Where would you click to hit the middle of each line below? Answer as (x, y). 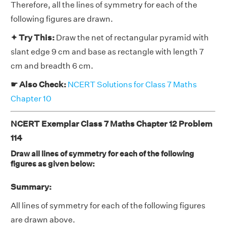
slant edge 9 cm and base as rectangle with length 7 (107, 51)
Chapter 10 (31, 98)
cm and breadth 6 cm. (52, 66)
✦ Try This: (33, 37)
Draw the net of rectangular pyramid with (132, 37)
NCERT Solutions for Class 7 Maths (132, 84)
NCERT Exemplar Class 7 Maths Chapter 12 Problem (111, 124)
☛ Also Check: (39, 84)
